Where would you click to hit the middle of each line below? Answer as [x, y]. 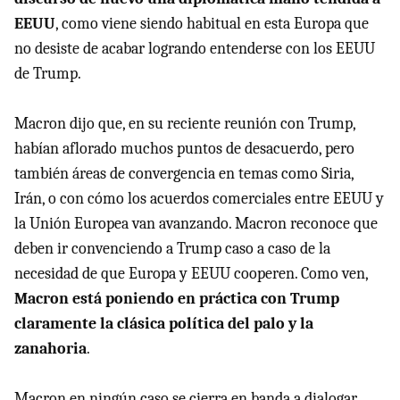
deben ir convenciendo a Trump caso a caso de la [172, 248]
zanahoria [50, 348]
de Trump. [48, 73]
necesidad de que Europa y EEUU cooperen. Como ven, [191, 273]
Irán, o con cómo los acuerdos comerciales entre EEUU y [199, 198]
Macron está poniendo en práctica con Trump [177, 298]
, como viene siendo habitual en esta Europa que [212, 23]
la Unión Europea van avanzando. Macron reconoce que [196, 223]
